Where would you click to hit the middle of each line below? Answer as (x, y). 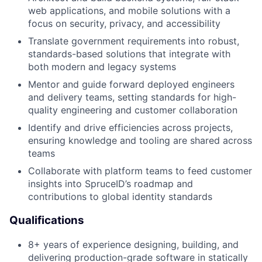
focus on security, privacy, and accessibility (124, 24)
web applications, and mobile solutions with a (129, 11)
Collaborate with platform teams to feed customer (140, 171)
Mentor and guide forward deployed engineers (131, 85)
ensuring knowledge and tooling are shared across (140, 141)
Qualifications (47, 220)
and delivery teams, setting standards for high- (132, 97)
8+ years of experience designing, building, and (133, 244)
